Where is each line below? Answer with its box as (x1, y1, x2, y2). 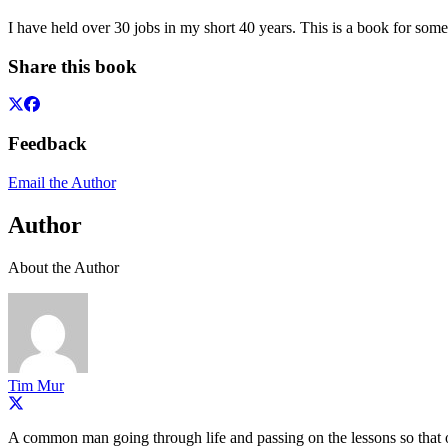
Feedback (8, 133, 87, 154)
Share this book (8, 55, 137, 77)
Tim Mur (8, 376, 64, 394)
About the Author (8, 258, 119, 276)
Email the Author (8, 173, 116, 191)
